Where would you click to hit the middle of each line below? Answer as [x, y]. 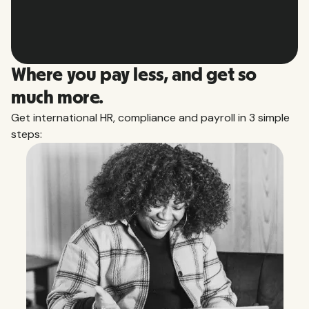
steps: [27, 134]
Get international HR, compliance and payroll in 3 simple [150, 117]
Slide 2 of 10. [39, 26]
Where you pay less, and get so [134, 75]
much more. [57, 98]
